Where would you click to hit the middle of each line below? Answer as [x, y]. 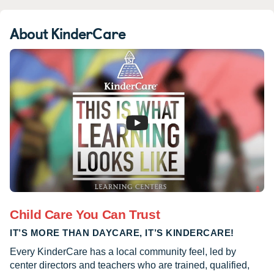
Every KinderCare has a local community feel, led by [123, 252]
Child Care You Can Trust [85, 215]
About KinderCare [68, 33]
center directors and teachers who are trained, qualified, [130, 265]
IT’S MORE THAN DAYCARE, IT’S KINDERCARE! [122, 233]
